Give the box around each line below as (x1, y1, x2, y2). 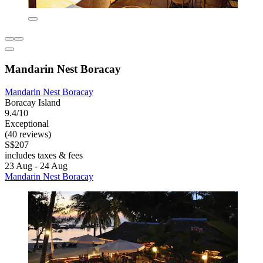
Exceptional (5, 118, 49, 129)
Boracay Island (5, 97, 60, 107)
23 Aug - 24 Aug (5, 160, 68, 171)
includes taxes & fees (5, 150, 83, 160)
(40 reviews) (5, 129, 51, 139)
